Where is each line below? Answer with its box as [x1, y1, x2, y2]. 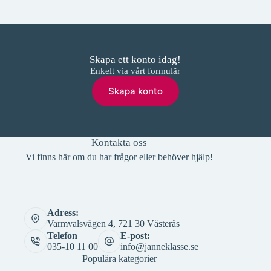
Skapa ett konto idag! [90, 53, 181, 65]
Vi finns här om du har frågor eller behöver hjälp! [25, 151, 214, 162]
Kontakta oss [91, 136, 148, 148]
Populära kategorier [82, 253, 157, 264]
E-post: [120, 230, 150, 241]
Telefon [47, 230, 77, 241]
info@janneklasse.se [120, 241, 198, 252]
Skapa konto [108, 85, 163, 97]
